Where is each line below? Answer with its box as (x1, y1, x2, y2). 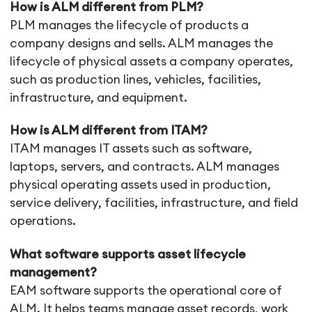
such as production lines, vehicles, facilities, (10, 74, 262, 86)
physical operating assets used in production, (10, 179, 272, 192)
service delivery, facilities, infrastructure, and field (10, 197, 299, 210)
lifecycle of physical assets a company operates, (10, 56, 294, 68)
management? (10, 266, 97, 279)
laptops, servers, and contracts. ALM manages (10, 161, 280, 173)
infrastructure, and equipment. (10, 92, 188, 104)
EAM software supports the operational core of (10, 284, 283, 297)
